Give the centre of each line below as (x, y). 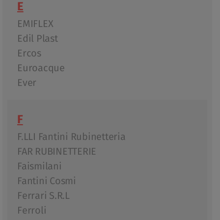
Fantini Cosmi (47, 181)
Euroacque (41, 68)
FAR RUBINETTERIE (57, 151)
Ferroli (32, 210)
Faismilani (40, 166)
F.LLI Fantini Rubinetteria (71, 137)
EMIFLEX (35, 24)
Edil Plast (38, 39)
